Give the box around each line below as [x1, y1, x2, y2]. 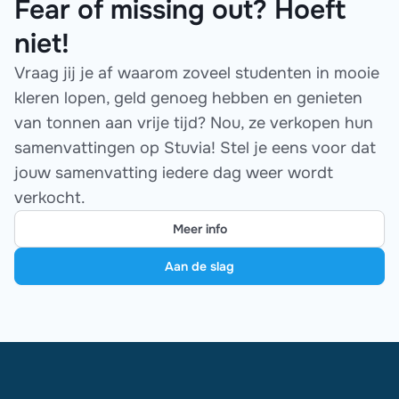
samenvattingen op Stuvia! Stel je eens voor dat [14, 138, 376, 158]
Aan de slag [165, 258, 234, 274]
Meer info [172, 221, 227, 237]
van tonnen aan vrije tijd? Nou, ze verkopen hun [14, 113, 373, 133]
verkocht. [14, 188, 85, 208]
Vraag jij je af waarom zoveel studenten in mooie [14, 63, 379, 83]
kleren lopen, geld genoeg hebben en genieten [14, 88, 362, 108]
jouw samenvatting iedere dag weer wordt [14, 163, 333, 183]
